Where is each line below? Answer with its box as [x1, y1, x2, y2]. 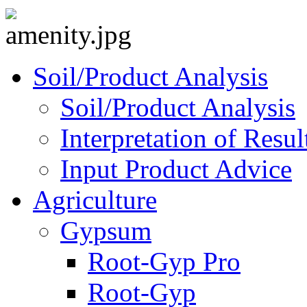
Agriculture [33, 184, 157, 214]
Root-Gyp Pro [88, 246, 241, 276]
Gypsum [60, 215, 151, 245]
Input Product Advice [60, 153, 292, 184]
